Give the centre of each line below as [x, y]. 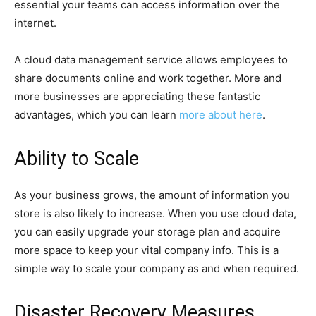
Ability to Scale [77, 158]
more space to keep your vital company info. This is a [146, 250]
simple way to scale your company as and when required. [157, 268]
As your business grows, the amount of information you [152, 195]
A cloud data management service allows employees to [151, 59]
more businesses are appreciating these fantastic [137, 96]
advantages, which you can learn [97, 114]
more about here [221, 114]
